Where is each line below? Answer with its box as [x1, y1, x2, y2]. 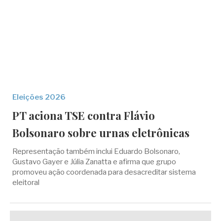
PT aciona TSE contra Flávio [12, 108, 155, 123]
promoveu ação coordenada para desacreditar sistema [12, 168, 196, 177]
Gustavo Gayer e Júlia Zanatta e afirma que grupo [12, 157, 176, 166]
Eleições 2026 [12, 93, 66, 102]
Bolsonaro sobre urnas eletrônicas [12, 125, 189, 140]
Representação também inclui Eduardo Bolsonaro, [12, 147, 180, 156]
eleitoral [12, 178, 39, 187]
